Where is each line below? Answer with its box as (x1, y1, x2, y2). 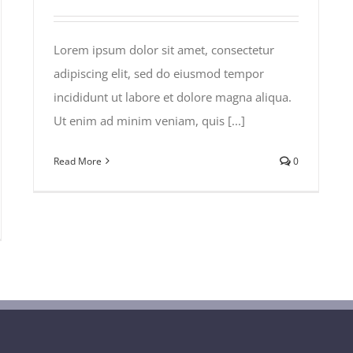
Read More (54, 154, 102, 168)
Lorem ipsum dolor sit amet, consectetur (54, 41, 274, 58)
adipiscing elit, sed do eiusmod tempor (54, 65, 264, 81)
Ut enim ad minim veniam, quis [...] (54, 112, 245, 128)
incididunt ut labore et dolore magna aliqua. (54, 88, 292, 105)
